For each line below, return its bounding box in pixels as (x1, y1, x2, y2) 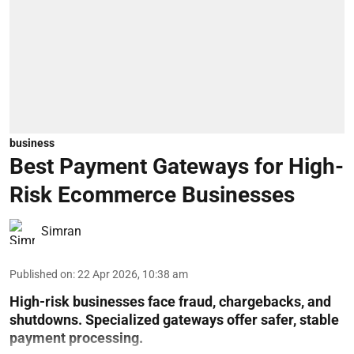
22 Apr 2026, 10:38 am (77, 268, 188, 281)
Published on (9, 268, 73, 281)
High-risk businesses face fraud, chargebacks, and (9, 293, 331, 310)
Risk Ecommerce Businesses (9, 182, 295, 208)
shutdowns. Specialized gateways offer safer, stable (9, 311, 339, 328)
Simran (41, 224, 81, 239)
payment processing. (9, 330, 143, 346)
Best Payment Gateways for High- (9, 153, 344, 179)
